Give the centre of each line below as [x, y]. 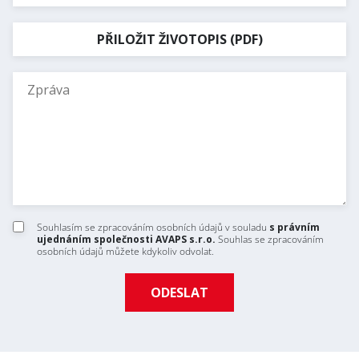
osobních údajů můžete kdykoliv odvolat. [125, 251]
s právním [294, 227]
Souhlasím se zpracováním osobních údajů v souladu [153, 227]
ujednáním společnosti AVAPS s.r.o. [126, 239]
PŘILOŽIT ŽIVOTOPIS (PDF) [179, 39]
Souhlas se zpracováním [270, 239]
